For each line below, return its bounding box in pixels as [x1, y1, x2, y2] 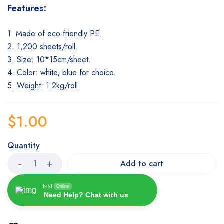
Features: [7, 1, 46, 15]
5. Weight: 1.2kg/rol [7, 79, 76, 91]
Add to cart [120, 157, 163, 169]
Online [56, 183, 69, 189]
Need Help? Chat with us [44, 190, 128, 199]
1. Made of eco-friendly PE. [7, 27, 102, 39]
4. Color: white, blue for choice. [7, 66, 116, 78]
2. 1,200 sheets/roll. [7, 40, 78, 52]
